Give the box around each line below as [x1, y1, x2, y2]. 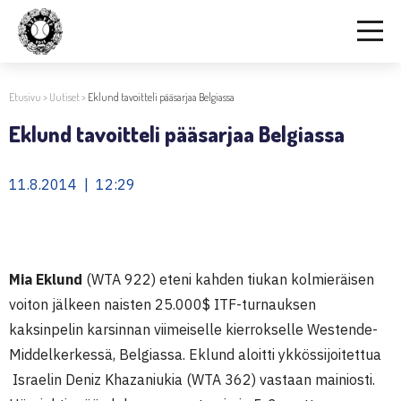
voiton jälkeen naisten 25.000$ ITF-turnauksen [9, 295, 316, 313]
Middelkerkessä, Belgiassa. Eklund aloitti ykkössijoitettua [9, 346, 381, 363]
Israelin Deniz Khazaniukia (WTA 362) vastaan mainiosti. [9, 371, 375, 388]
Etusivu [9, 90, 41, 104]
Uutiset [49, 90, 80, 104]
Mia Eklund [9, 270, 82, 288]
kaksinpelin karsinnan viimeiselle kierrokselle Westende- [9, 320, 378, 338]
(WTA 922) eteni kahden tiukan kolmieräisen [82, 270, 374, 288]
